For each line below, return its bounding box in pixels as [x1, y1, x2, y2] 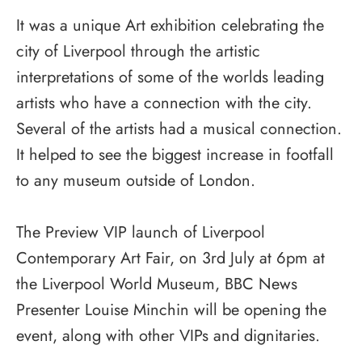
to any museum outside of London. [16, 168, 255, 192]
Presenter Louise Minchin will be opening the [16, 297, 326, 322]
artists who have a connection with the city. [16, 90, 312, 115]
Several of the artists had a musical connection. [16, 116, 342, 141]
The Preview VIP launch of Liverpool [16, 220, 265, 244]
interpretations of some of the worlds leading [16, 65, 324, 89]
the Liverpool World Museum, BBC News [16, 271, 297, 296]
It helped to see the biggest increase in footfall [16, 142, 334, 166]
